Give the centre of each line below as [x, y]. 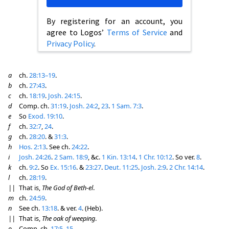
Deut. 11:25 [121, 167]
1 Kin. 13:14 [119, 157]
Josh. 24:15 [64, 96]
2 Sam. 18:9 [71, 157]
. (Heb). [92, 208]
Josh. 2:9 [154, 167]
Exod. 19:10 [45, 116]
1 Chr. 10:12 [155, 157]
